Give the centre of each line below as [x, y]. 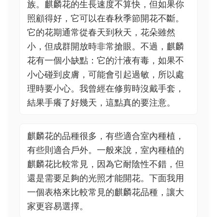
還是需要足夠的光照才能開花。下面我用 [106, 178]
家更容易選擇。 [58, 206]
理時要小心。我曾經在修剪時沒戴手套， [106, 88]
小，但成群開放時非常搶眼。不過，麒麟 [106, 46]
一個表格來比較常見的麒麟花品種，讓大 [106, 192]
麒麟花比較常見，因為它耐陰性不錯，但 [106, 164]
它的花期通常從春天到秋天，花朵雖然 [101, 32]
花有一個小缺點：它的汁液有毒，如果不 [106, 60]
